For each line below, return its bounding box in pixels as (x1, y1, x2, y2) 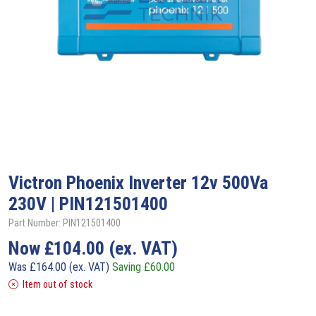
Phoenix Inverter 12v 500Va (66, 171, 268, 193)
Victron (8, 171, 66, 193)
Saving (112, 260, 144, 274)
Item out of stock (23, 278, 92, 290)
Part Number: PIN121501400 (8, 217, 121, 229)
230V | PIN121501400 (8, 193, 168, 214)
